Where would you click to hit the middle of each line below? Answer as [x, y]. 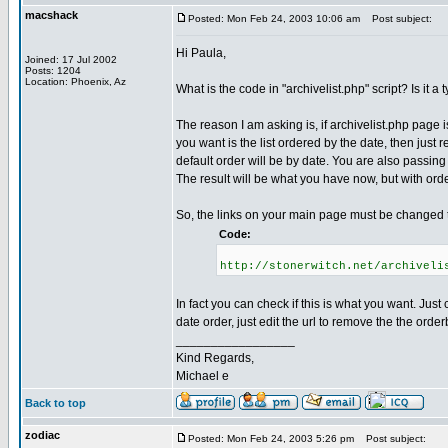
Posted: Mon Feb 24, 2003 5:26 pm [271, 438]
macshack [51, 15]
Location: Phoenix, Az [75, 81]
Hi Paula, [201, 53]
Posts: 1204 [53, 70]
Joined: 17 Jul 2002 [71, 59]
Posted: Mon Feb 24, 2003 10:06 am [274, 18]
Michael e [202, 376]
